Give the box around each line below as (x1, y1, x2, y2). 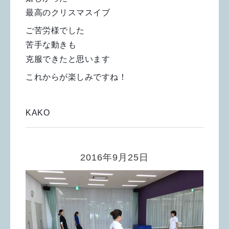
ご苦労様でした (26, 26, 85, 35)
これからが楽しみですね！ (26, 73, 127, 82)
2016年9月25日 (80, 152, 149, 163)
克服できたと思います (26, 55, 110, 64)
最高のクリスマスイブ (26, 8, 110, 17)
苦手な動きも (26, 40, 76, 50)
